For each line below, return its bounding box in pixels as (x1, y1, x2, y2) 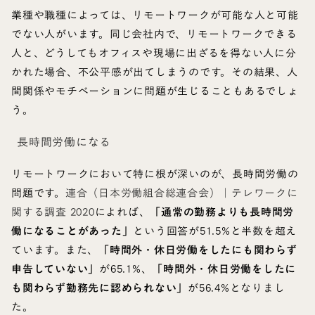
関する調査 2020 (11, 201, 95, 223)
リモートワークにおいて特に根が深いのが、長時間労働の (11, 163, 299, 185)
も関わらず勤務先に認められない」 (11, 277, 188, 299)
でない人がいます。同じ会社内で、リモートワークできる (11, 23, 297, 45)
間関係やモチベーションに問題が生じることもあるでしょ (11, 80, 299, 102)
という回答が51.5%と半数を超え (133, 220, 297, 242)
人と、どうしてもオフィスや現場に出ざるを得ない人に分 (11, 42, 297, 64)
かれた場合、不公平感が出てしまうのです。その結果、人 (11, 61, 298, 83)
